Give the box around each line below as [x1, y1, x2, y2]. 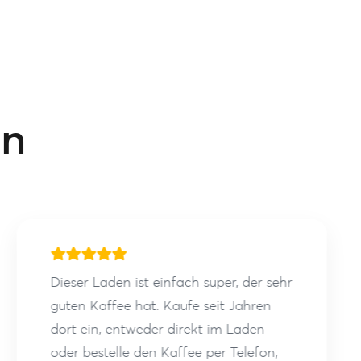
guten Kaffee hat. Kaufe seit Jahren [50, 297, 272, 314]
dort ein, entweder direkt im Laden [50, 320, 265, 338]
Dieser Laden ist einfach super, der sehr [50, 273, 293, 291]
